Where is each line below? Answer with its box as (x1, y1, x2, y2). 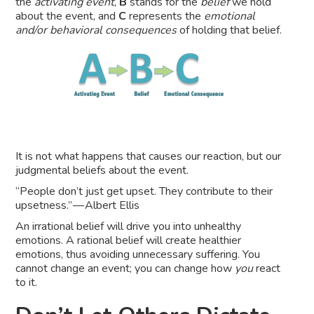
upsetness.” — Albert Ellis (15, 198, 140, 214)
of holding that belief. (177, 22, 282, 39)
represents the (126, 8, 205, 25)
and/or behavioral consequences (15, 22, 177, 39)
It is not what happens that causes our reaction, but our (15, 149, 282, 165)
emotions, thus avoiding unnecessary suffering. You (15, 247, 261, 263)
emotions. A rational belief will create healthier (15, 233, 242, 249)
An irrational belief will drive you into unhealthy (15, 219, 242, 235)
